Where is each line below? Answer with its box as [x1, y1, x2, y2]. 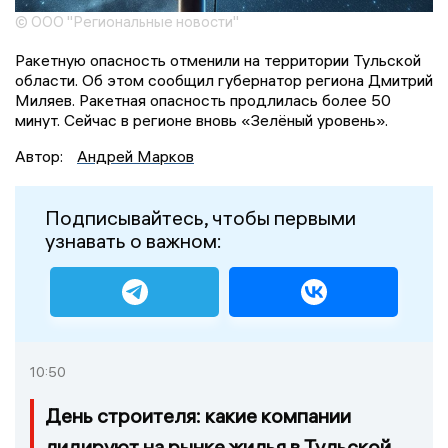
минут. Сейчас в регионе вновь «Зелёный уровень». [15, 109, 388, 130]
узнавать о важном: [45, 227, 222, 253]
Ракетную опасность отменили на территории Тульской [15, 49, 421, 70]
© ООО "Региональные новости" [15, 11, 239, 31]
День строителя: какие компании [45, 403, 351, 429]
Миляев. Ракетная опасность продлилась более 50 [15, 89, 391, 110]
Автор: [15, 145, 67, 166]
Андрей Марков [77, 145, 194, 166]
